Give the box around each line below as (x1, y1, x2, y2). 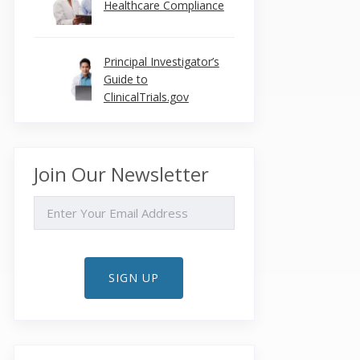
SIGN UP (108, 270, 160, 285)
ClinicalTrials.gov (103, 89, 189, 104)
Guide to (103, 72, 148, 87)
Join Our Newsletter (33, 161, 209, 187)
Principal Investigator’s (103, 54, 219, 69)
